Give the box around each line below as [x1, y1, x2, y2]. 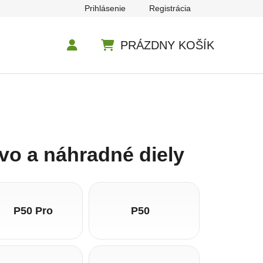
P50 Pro [14, 204, 53, 217]
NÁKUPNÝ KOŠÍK [100, 52, 195, 66]
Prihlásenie [85, 4, 126, 13]
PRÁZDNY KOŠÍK [120, 38, 214, 52]
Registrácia [149, 4, 191, 13]
